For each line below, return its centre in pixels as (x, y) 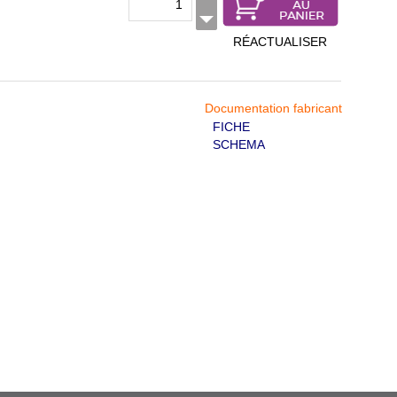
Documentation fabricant (273, 108)
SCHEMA (238, 144)
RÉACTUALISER (280, 42)
